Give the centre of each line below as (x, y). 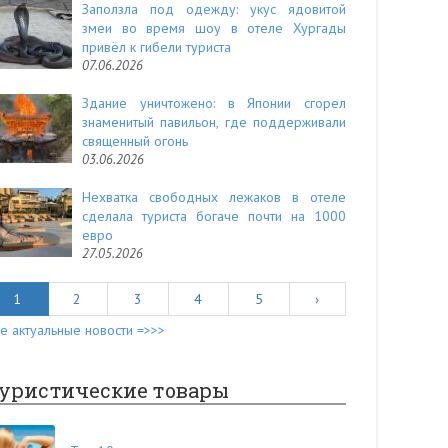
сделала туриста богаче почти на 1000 (214, 216)
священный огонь (135, 141)
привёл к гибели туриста (156, 47)
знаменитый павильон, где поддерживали (214, 122)
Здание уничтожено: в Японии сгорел (214, 103)
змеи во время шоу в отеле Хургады (214, 28)
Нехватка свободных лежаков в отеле (214, 197)
